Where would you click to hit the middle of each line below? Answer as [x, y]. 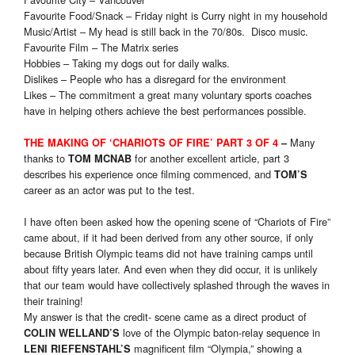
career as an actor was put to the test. [109, 190]
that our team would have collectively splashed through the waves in [177, 285]
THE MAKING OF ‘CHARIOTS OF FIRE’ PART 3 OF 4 [153, 143]
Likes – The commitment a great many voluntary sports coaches [168, 95]
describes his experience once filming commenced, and [149, 174]
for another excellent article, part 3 [210, 158]
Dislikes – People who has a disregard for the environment [155, 79]
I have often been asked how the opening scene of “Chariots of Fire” [177, 222]
